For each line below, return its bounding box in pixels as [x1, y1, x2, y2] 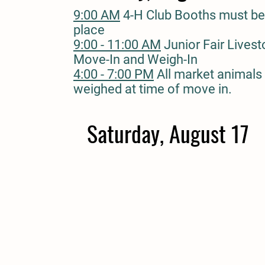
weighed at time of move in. [73, 82, 232, 96]
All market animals [154, 67, 262, 82]
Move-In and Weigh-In [73, 52, 198, 67]
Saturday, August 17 [86, 117, 249, 150]
